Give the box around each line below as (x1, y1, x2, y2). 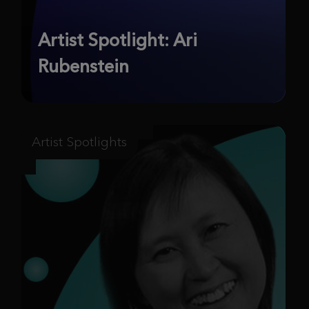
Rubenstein (38, 55, 129, 78)
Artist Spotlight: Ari (38, 29, 197, 52)
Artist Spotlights (32, 134, 127, 150)
